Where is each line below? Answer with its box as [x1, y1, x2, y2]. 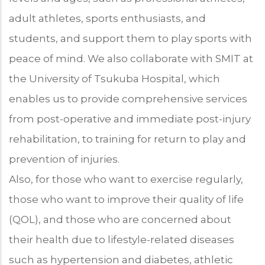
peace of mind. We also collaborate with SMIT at [9, 52, 253, 64]
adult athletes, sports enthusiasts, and [9, 12, 206, 24]
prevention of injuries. [9, 153, 119, 165]
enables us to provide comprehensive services [9, 92, 247, 105]
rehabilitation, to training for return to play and [9, 132, 246, 145]
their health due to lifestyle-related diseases [9, 233, 234, 245]
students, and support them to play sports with [9, 32, 252, 44]
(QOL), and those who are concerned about [9, 213, 231, 225]
